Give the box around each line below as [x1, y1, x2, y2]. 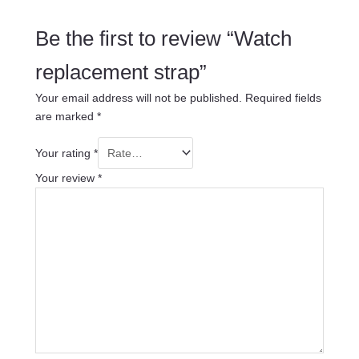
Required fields [244, 91, 321, 104]
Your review [34, 171, 98, 184]
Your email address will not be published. [34, 91, 242, 104]
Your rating [34, 146, 94, 159]
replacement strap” [34, 60, 207, 83]
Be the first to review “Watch [34, 26, 292, 50]
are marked [34, 109, 97, 123]
